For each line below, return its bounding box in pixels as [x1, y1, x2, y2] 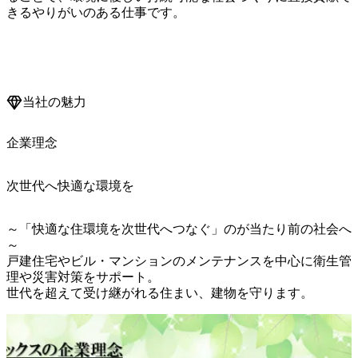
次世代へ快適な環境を [6, 178, 134, 193]
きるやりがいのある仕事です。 [6, 6, 185, 20]
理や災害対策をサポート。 [6, 269, 160, 284]
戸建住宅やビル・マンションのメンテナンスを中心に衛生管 [6, 253, 352, 268]
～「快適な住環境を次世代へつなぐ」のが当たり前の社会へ [6, 221, 352, 236]
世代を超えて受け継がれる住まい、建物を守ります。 [6, 285, 313, 300]
